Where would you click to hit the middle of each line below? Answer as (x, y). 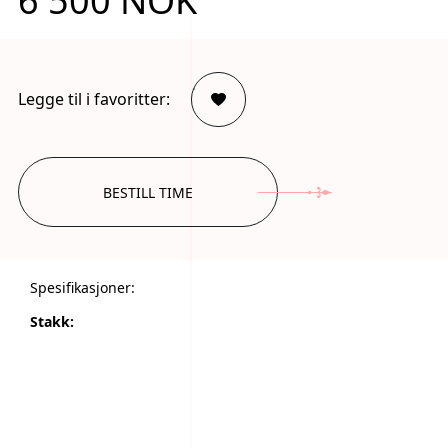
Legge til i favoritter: (93, 99)
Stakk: (51, 321)
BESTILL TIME (147, 192)
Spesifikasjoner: (82, 287)
